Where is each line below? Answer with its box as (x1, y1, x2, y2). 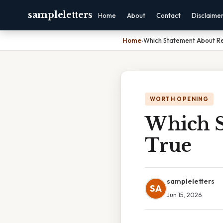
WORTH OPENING (150, 96, 209, 103)
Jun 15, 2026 (167, 191, 202, 199)
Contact (156, 11, 181, 19)
